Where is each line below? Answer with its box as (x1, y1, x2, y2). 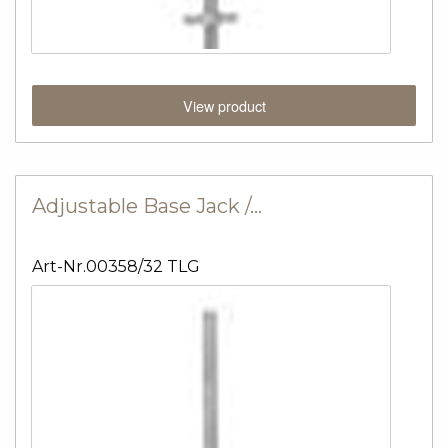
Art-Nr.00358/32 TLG (32, 256, 200, 276)
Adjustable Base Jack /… (32, 193, 262, 218)
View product (182, 94, 266, 116)
